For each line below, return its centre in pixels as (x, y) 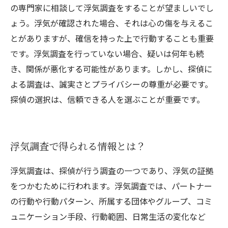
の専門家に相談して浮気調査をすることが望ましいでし (112, 8)
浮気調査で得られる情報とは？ (78, 146)
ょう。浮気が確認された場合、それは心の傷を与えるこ (112, 23)
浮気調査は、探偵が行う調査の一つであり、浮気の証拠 (112, 170)
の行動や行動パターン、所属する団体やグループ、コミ (111, 201)
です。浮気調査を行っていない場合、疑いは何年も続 (107, 53)
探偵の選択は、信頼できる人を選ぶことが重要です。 (107, 99)
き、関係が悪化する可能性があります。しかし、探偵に (111, 69)
